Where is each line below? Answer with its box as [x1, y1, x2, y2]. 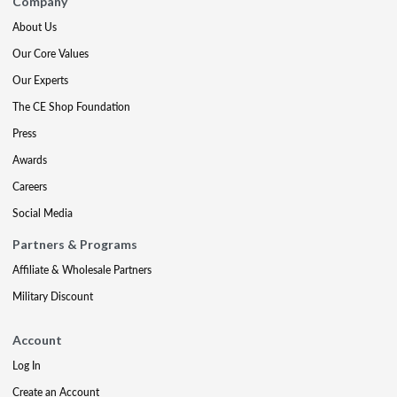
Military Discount [12, 289, 93, 304]
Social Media [12, 206, 73, 221]
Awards [12, 152, 47, 167]
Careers [12, 179, 47, 194]
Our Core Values [12, 46, 89, 61]
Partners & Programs [12, 237, 137, 252]
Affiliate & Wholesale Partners [12, 262, 152, 277]
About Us [12, 19, 57, 35]
